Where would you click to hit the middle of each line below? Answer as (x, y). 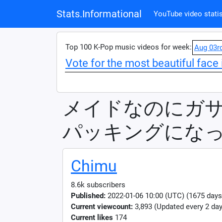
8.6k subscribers (98, 185)
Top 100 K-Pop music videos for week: (129, 47)
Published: (88, 196)
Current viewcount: (102, 207)
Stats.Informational (99, 14)
